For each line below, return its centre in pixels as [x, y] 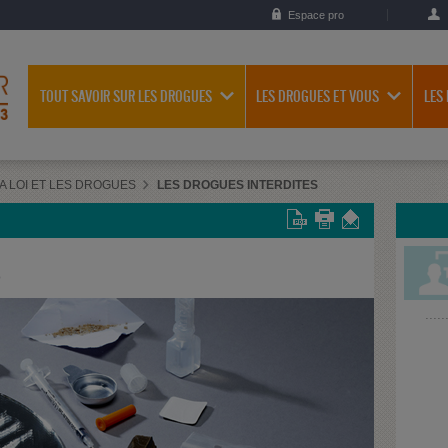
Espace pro [316, 15]
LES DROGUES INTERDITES [237, 184]
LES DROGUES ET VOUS [317, 96]
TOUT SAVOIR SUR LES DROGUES [125, 96]
